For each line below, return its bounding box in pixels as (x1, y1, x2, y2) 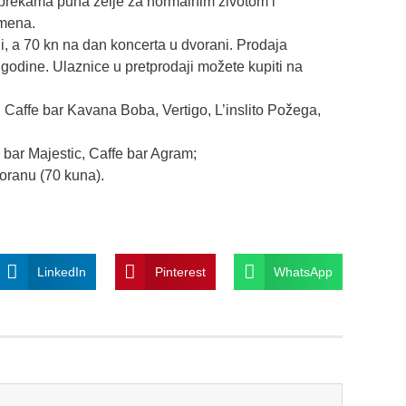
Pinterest (154, 265, 206, 280)
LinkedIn (36, 265, 86, 280)
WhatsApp (274, 265, 333, 280)
